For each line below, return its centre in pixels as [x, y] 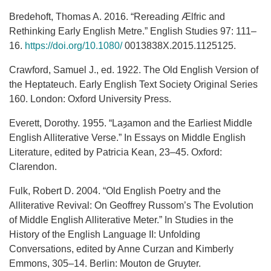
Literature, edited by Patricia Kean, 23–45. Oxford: [116, 152]
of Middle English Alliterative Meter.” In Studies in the [121, 220]
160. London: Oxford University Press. [90, 99]
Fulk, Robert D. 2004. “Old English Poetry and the [115, 191]
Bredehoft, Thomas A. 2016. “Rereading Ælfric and [117, 17]
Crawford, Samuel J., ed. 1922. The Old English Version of [134, 70]
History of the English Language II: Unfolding [105, 235]
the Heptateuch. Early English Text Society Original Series [133, 85]
